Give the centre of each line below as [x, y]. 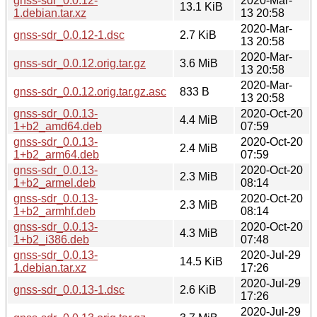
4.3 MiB [199, 233]
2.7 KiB [198, 35]
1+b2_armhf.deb [54, 211]
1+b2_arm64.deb [56, 154]
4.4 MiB [199, 120]
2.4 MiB [199, 148]
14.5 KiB [201, 261]
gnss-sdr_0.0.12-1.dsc [69, 35]
